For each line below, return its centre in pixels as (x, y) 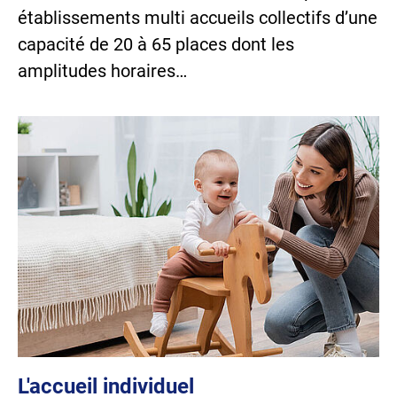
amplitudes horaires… (102, 70)
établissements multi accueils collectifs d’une (198, 17)
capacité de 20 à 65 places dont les (156, 44)
